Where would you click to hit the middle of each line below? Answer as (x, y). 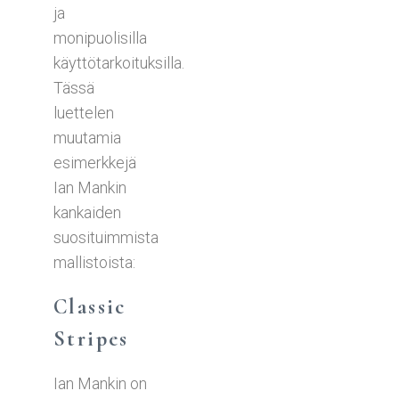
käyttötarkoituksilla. (119, 62)
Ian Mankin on (100, 383)
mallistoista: (94, 262)
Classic (90, 306)
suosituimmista (106, 237)
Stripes (91, 338)
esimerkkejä (95, 162)
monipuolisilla (100, 37)
